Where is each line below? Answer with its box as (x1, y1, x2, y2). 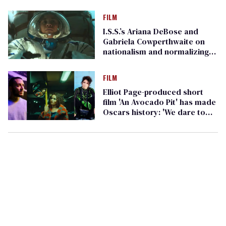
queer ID (102, 56, 135, 68)
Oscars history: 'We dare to (102, 106, 205, 118)
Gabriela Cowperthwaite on (102, 36, 205, 47)
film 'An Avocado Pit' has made (102, 96, 216, 108)
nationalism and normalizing (102, 46, 209, 58)
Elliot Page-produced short (102, 86, 203, 98)
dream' (102, 117, 129, 128)
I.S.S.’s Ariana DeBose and (102, 26, 198, 37)
